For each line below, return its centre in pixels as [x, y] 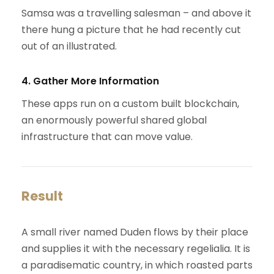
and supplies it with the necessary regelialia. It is [136, 249]
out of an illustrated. [69, 46]
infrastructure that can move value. [107, 137]
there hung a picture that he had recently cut [131, 30]
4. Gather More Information [90, 81]
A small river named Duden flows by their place [135, 232]
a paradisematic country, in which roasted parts [137, 265]
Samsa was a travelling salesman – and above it [136, 13]
